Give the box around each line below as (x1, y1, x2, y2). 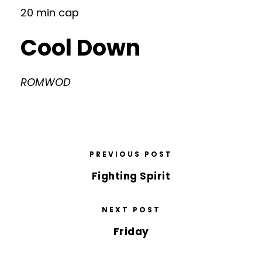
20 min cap (20, 5, 79, 20)
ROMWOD (20, 75, 71, 89)
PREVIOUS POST (89, 149, 173, 159)
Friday (113, 225, 149, 239)
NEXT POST (101, 205, 161, 215)
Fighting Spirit (91, 169, 171, 183)
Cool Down (20, 32, 140, 63)
